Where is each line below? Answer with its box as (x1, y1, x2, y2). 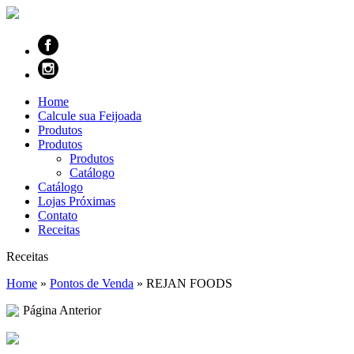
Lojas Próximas (38, 194, 115, 208)
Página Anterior (23, 303, 101, 317)
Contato (38, 209, 77, 222)
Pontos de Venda (50, 277, 134, 290)
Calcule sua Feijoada (38, 109, 141, 122)
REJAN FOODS (146, 277, 232, 290)
